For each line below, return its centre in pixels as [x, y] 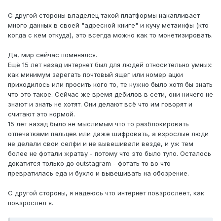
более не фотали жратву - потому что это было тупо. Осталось [110, 154]
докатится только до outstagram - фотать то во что [89, 164]
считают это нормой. [41, 114]
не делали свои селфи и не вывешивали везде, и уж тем [101, 144]
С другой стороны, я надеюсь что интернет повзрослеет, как [106, 193]
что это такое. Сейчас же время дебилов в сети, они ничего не [110, 94]
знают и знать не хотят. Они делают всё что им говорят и [100, 104]
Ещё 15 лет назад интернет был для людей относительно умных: [110, 65]
